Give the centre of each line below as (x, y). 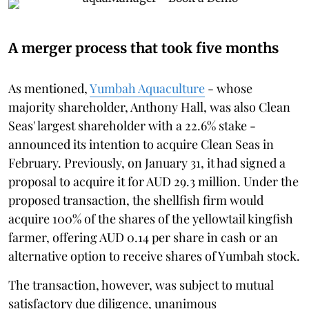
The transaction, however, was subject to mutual (141, 285)
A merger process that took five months (143, 48)
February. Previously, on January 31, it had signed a (147, 162)
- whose (229, 88)
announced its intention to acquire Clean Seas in (141, 144)
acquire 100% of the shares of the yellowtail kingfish (151, 218)
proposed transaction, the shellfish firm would (136, 200)
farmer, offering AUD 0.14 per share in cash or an (143, 237)
